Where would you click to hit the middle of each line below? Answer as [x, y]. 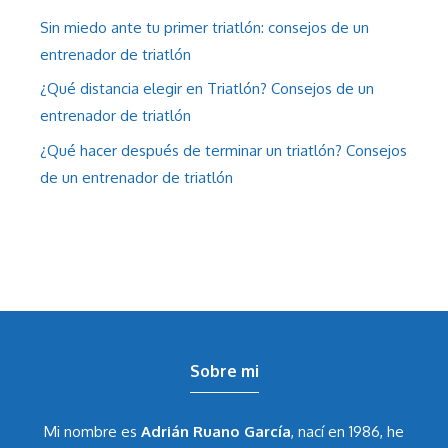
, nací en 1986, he [347, 431]
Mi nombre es [92, 431]
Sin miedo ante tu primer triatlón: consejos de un [204, 27]
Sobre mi [224, 370]
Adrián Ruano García [216, 431]
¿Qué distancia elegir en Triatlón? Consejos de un [207, 89]
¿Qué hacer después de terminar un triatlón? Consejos [223, 150]
